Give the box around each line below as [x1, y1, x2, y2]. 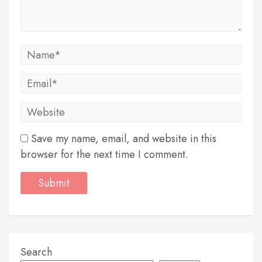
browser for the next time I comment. [20, 147, 188, 163]
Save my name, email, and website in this [31, 131, 216, 147]
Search [20, 244, 52, 260]
